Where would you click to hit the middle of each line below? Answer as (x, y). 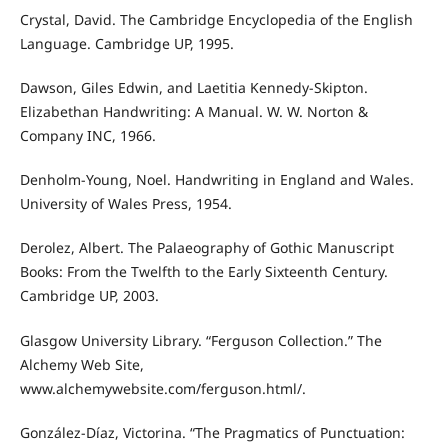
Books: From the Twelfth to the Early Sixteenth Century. (203, 272)
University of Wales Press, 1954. (125, 204)
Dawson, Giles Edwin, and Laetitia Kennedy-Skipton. (193, 88)
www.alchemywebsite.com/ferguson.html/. (162, 388)
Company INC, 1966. (87, 136)
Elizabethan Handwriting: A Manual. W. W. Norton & (193, 112)
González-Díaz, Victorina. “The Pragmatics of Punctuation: (212, 432)
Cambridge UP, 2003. (89, 296)
